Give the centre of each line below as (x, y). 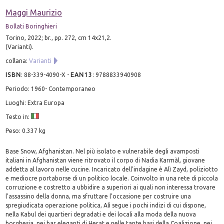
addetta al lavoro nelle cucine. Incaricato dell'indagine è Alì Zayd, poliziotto (112, 169)
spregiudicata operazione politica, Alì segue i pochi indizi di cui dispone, (106, 205)
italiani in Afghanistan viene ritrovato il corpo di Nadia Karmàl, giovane (105, 160)
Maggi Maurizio (34, 12)
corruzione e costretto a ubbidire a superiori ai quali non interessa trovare (111, 187)
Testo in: (18, 116)
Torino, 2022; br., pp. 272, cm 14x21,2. (59, 37)
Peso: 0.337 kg (26, 130)
